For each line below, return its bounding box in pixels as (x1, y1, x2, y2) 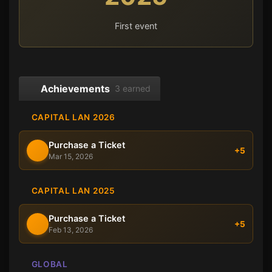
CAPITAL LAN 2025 (29, 186, 115, 196)
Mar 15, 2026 (49, 152, 93, 161)
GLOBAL (29, 259, 68, 270)
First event (115, 21, 157, 32)
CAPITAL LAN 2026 (29, 112, 115, 123)
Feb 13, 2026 (49, 225, 93, 235)
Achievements (41, 83, 110, 95)
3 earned (115, 83, 151, 94)
